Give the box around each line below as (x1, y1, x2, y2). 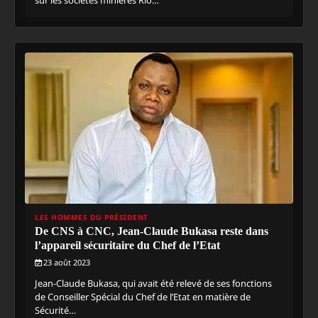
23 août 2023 (43, 256, 90, 268)
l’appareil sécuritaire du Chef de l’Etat (35, 238, 220, 251)
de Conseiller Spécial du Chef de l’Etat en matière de (35, 290, 251, 303)
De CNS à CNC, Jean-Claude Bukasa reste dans (35, 224, 268, 237)
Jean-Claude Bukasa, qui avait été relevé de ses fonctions (35, 276, 272, 290)
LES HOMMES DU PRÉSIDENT (35, 212, 148, 222)
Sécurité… (35, 303, 76, 317)
